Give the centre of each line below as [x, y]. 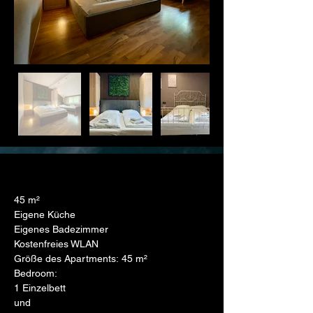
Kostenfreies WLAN [56, 244]
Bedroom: [36, 273]
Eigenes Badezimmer [61, 229]
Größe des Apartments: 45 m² [81, 259]
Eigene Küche [45, 214]
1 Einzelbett [40, 288]
